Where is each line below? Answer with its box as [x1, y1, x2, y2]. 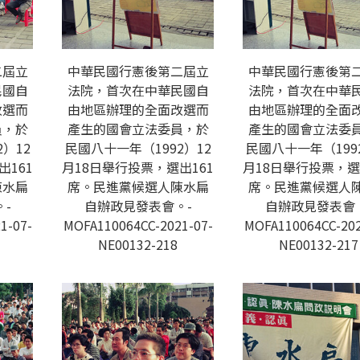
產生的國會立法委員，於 [67, 119, 209, 138]
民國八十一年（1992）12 [64, 138, 211, 157]
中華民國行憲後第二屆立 [67, 61, 209, 80]
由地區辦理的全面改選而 [67, 100, 209, 119]
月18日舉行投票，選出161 [62, 157, 214, 177]
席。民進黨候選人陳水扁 [67, 177, 209, 196]
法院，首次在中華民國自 [67, 80, 209, 100]
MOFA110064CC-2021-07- [63, 215, 213, 235]
